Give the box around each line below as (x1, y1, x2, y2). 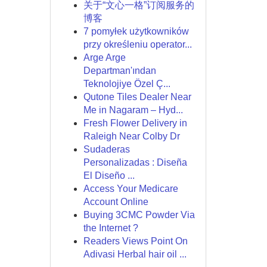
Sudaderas (83, 144, 130, 154)
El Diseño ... (83, 170, 135, 181)
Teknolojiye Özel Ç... (83, 79, 170, 89)
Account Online (83, 197, 148, 207)
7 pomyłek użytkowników (83, 26, 189, 36)
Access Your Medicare (83, 184, 178, 194)
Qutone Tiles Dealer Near (83, 92, 191, 102)
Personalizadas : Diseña (83, 157, 187, 167)
